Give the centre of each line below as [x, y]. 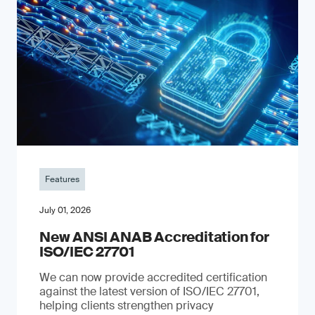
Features [62, 179]
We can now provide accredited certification [153, 277]
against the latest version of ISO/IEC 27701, [149, 291]
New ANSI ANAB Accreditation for [154, 237]
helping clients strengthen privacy [126, 306]
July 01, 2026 [65, 210]
